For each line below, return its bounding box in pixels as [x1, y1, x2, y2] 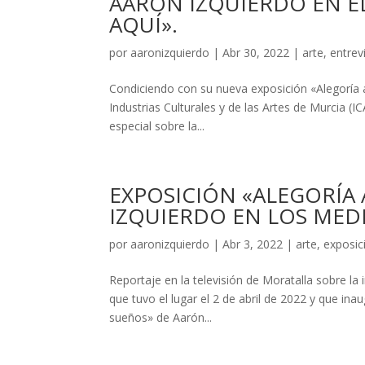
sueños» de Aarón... [109, 310, 213, 325]
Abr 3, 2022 [222, 236, 284, 252]
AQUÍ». [109, 10, 178, 39]
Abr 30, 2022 [222, 45, 290, 60]
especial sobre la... [109, 118, 205, 134]
